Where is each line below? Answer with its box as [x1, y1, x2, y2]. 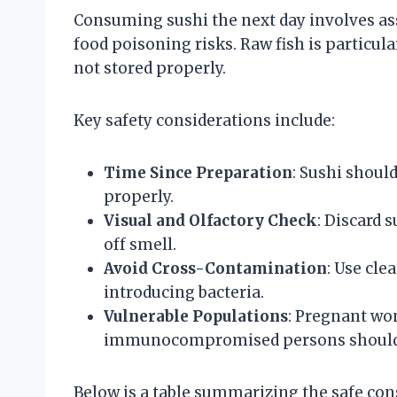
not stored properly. [74, 58, 226, 78]
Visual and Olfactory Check [104, 210, 317, 230]
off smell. [104, 234, 176, 254]
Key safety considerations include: [74, 110, 335, 130]
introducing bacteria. [104, 282, 264, 302]
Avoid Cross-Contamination [104, 258, 327, 278]
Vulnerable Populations [104, 306, 288, 326]
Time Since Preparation [104, 162, 292, 183]
